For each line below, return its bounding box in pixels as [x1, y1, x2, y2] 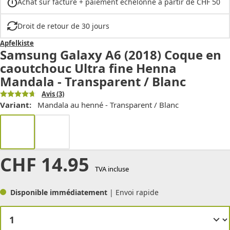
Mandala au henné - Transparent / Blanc [37, 99, 179, 110]
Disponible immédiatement [10, 187, 109, 197]
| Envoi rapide [109, 187, 159, 197]
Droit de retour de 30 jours [17, 21, 109, 31]
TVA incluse [94, 164, 129, 174]
